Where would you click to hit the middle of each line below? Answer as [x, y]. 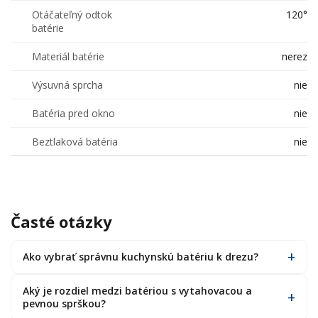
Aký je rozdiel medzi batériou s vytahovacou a [137, 291]
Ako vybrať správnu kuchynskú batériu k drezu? [141, 257]
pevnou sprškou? [64, 303]
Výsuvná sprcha [67, 85]
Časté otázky [61, 221]
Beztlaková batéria [75, 142]
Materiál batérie [68, 56]
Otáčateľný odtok [72, 15]
